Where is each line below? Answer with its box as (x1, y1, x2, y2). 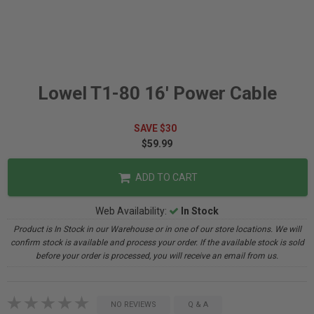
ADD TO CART (132, 172, 198, 183)
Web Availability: (95, 205, 169, 217)
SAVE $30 (133, 123, 181, 134)
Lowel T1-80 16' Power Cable (37, 83, 277, 104)
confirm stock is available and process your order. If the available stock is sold (10, 238, 304, 247)
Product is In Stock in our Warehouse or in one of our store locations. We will (13, 224, 301, 234)
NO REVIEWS (111, 300, 156, 309)
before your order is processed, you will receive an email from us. (36, 251, 278, 261)
